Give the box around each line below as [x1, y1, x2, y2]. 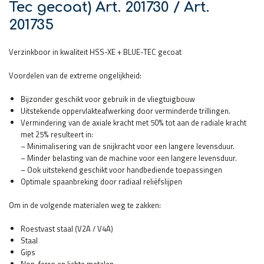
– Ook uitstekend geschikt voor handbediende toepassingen [21, 163, 222, 176]
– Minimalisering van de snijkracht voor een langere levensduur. [21, 140, 235, 152]
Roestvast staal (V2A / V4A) [21, 222, 113, 235]
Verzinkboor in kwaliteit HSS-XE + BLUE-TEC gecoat [9, 45, 181, 58]
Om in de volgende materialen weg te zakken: [9, 199, 161, 211]
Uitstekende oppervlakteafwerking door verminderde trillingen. [21, 104, 230, 117]
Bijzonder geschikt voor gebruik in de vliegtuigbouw [21, 93, 195, 105]
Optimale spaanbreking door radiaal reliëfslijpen [21, 175, 182, 187]
